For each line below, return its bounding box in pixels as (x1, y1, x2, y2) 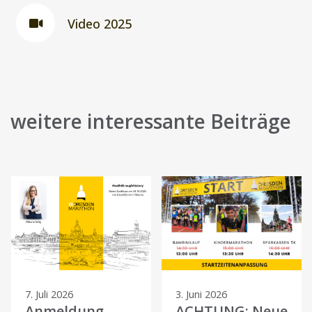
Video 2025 (68, 15, 132, 32)
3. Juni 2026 (175, 287, 227, 301)
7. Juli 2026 (24, 287, 73, 301)
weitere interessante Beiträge (10, 108, 291, 135)
